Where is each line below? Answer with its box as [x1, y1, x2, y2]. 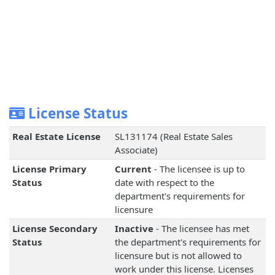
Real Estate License [12, 130, 101, 143]
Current [114, 163, 152, 176]
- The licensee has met [153, 222, 249, 235]
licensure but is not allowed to [114, 249, 242, 262]
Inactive [114, 222, 153, 235]
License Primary [12, 163, 87, 176]
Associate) [114, 144, 158, 157]
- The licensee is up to [151, 163, 245, 176]
